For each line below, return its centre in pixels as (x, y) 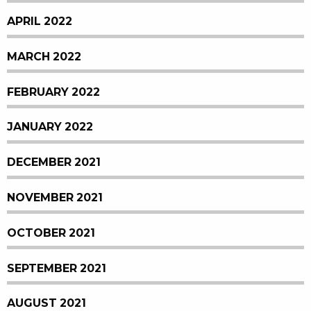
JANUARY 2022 (50, 127)
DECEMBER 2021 (54, 162)
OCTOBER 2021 (51, 233)
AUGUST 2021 (47, 303)
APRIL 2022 (40, 22)
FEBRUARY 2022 (53, 92)
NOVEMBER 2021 (55, 198)
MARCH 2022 (44, 56)
